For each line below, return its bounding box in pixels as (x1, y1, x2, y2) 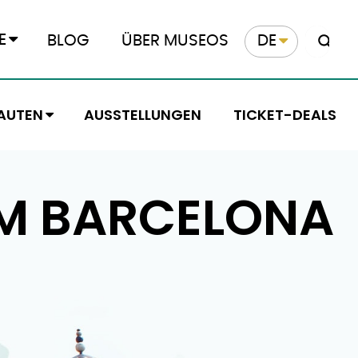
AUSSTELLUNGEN (83, 105, 201, 125)
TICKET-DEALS (233, 105, 336, 125)
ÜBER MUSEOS (121, 32, 229, 49)
